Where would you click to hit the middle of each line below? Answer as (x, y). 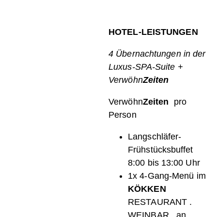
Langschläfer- (155, 137)
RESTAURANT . (160, 202)
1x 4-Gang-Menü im (167, 176)
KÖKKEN (147, 189)
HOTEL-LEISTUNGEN (153, 32)
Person (123, 115)
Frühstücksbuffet (162, 150)
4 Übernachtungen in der (157, 54)
